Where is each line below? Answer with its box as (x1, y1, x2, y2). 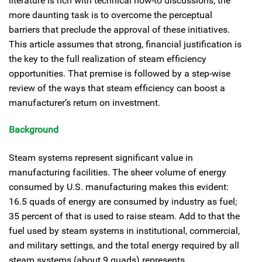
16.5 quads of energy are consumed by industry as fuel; (9, 195, 237, 207)
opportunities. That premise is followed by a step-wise (9, 68, 230, 79)
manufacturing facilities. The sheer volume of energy (9, 166, 226, 178)
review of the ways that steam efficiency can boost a (9, 82, 225, 94)
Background (9, 124, 58, 136)
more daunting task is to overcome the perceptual (9, 9, 212, 20)
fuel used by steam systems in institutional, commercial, (9, 225, 240, 236)
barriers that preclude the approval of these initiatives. (9, 24, 230, 35)
